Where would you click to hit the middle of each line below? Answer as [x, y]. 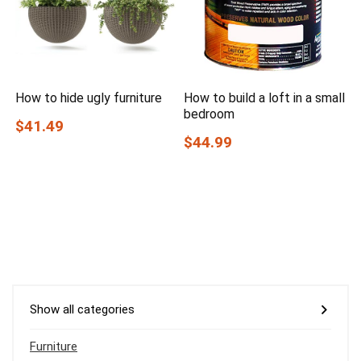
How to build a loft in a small [265, 98]
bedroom [210, 114]
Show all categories [82, 309]
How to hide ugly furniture [89, 98]
